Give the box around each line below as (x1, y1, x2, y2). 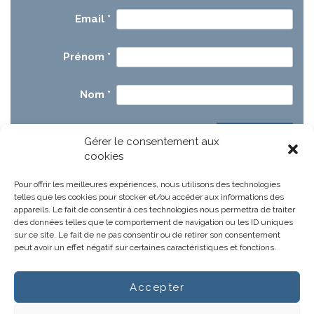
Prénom (63, 50, 108, 63)
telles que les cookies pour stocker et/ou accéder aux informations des (14, 192, 284, 202)
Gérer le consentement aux (84, 135, 219, 148)
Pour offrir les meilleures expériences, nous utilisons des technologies (14, 179, 280, 189)
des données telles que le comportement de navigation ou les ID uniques (14, 217, 293, 227)
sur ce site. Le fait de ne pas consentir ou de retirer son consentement (14, 230, 280, 240)
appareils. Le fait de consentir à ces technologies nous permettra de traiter (14, 205, 295, 214)
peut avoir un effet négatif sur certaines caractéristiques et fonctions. (14, 243, 276, 252)
